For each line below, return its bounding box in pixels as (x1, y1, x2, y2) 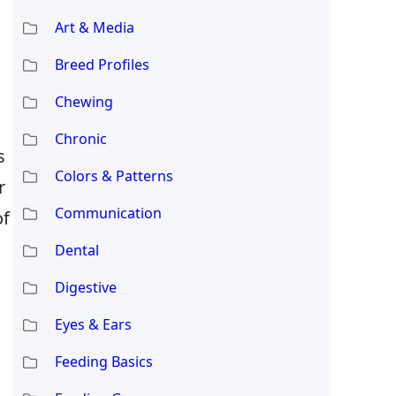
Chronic (54, 128, 107, 148)
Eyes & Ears (54, 314, 132, 334)
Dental (54, 240, 99, 260)
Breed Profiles (54, 54, 149, 74)
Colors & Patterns (54, 165, 173, 186)
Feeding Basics (54, 351, 153, 371)
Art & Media (54, 17, 134, 37)
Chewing (54, 91, 113, 111)
